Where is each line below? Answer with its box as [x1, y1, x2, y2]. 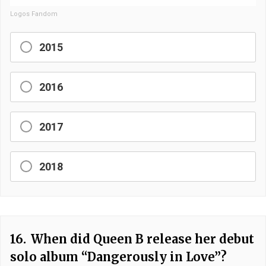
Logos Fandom [10, 9, 58, 18]
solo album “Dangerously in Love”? [10, 249, 227, 264]
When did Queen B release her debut [31, 231, 254, 246]
